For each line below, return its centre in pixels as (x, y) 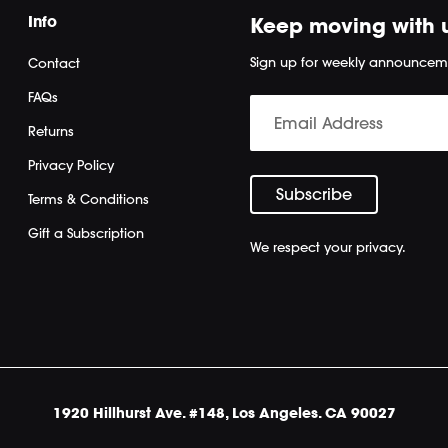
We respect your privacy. (327, 247)
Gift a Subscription (86, 233)
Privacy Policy (71, 165)
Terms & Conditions (89, 199)
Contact (54, 63)
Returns (51, 131)
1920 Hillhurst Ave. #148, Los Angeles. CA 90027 (224, 413)
